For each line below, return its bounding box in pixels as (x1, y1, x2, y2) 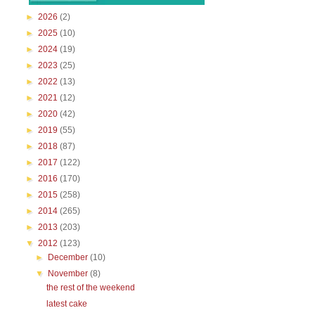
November (48, 269, 91, 278)
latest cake (46, 299, 87, 309)
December (48, 252, 91, 262)
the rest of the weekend (46, 283, 135, 292)
